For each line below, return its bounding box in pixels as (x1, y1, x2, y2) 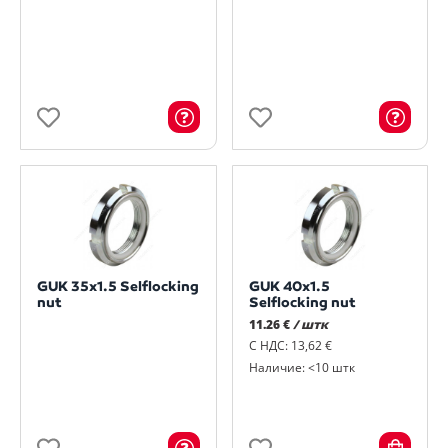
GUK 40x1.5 (248, 278, 330, 296)
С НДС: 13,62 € (248, 337, 332, 355)
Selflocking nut (248, 294, 356, 312)
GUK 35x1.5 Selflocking (37, 278, 199, 296)
